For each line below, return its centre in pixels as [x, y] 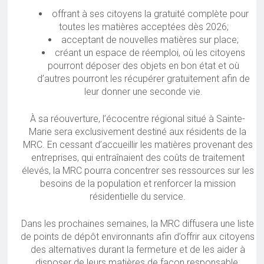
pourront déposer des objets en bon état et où [144, 66]
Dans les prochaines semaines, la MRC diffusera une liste [138, 224]
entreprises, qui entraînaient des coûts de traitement [138, 158]
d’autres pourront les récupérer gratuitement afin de [144, 79]
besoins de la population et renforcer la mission [138, 184]
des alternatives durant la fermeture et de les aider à [138, 250]
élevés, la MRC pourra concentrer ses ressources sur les [138, 171]
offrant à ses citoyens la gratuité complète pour [150, 14]
